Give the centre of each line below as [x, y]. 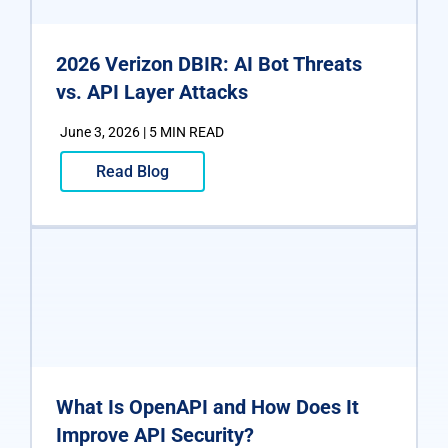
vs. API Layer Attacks [152, 91]
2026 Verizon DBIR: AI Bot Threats [209, 63]
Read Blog [132, 171]
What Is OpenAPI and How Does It [207, 406]
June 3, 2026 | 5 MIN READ [142, 131]
